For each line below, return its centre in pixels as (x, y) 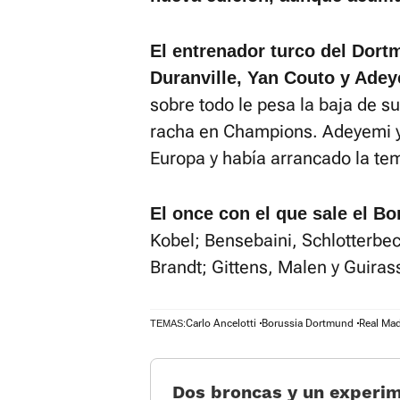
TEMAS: (168, 323)
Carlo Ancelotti (221, 323)
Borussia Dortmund (308, 323)
